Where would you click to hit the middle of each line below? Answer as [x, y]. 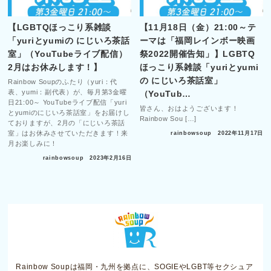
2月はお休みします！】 [55, 67]
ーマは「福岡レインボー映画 [197, 40]
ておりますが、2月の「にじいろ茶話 [67, 122]
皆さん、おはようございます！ [189, 108]
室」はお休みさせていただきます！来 [68, 133]
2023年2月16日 [111, 158]
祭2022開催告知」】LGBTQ [197, 54]
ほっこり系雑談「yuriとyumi [199, 67]
